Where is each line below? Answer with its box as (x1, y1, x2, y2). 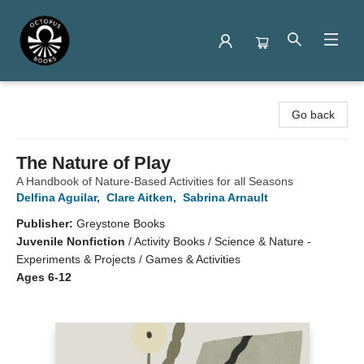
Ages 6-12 (16, 271, 71, 284)
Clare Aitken (106, 191, 173, 204)
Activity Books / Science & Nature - (134, 235, 311, 248)
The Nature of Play (16, 153, 171, 173)
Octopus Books (12, 90, 90, 103)
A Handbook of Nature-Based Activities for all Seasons (16, 175, 293, 188)
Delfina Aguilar (16, 191, 97, 204)
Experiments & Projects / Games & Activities (16, 253, 240, 266)
